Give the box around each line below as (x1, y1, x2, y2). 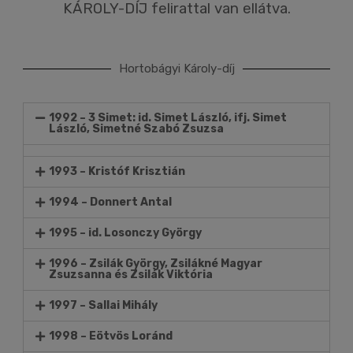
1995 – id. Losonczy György (49, 226, 203, 240)
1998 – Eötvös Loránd (49, 329, 173, 343)
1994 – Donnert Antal (49, 195, 173, 209)
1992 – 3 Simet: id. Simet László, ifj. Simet (49, 111, 288, 124)
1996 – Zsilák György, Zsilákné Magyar (49, 257, 263, 270)
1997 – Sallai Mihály (49, 299, 158, 312)
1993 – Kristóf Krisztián (49, 165, 186, 178)
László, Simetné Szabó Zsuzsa (49, 122, 225, 136)
